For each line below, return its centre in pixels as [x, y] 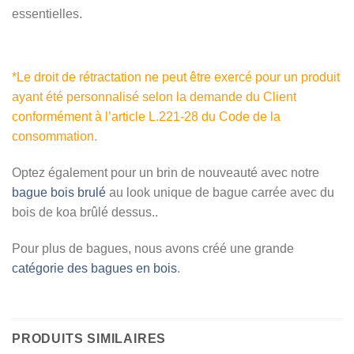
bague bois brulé [59, 193]
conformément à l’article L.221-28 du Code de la [146, 117]
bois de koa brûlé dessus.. [85, 213]
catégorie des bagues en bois [94, 268]
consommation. [55, 137]
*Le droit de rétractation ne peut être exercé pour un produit [176, 77]
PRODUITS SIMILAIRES [89, 338]
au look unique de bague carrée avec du [220, 193]
